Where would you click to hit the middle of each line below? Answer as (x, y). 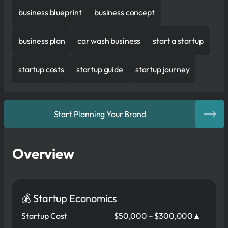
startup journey (162, 69)
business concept (124, 12)
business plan (42, 40)
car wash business (109, 40)
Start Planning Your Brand (100, 114)
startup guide (99, 69)
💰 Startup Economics (69, 198)
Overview (43, 153)
